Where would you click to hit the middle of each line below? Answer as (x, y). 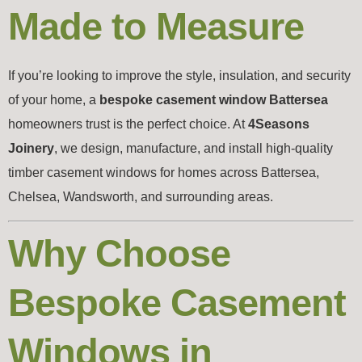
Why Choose (119, 254)
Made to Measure (156, 26)
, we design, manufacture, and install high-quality (194, 148)
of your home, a (54, 99)
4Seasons (279, 124)
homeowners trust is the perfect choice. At (128, 124)
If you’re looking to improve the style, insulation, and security (179, 75)
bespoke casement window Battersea (214, 99)
